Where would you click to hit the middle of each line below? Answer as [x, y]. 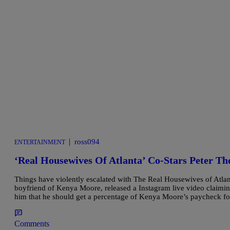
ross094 [87, 141]
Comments [32, 224]
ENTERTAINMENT [40, 142]
